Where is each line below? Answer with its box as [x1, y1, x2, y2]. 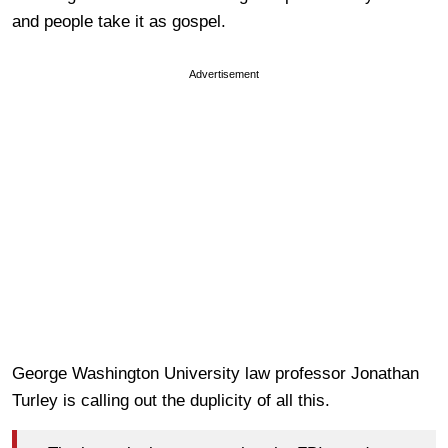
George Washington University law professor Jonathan [12, 363, 419, 383]
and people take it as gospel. [12, 11, 226, 31]
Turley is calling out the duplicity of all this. [12, 390, 330, 410]
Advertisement [189, 67, 259, 80]
